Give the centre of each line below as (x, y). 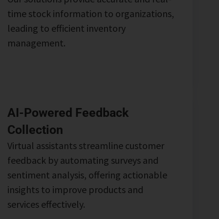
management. (37, 43)
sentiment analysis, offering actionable (88, 175)
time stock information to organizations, (91, 13)
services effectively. (46, 204)
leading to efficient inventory (67, 28)
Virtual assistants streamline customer (86, 145)
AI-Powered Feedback (68, 112)
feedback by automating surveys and (83, 160)
